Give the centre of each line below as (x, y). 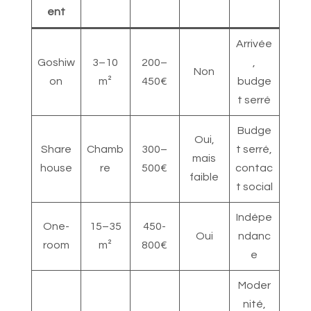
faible (204, 177)
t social (254, 187)
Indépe (254, 218)
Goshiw (56, 63)
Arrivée (254, 44)
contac (254, 168)
